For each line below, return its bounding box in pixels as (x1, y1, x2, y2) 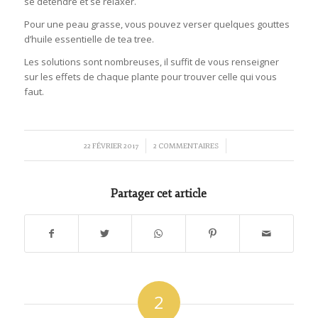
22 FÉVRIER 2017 (84, 141, 139, 151)
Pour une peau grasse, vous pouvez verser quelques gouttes (23, 18, 290, 31)
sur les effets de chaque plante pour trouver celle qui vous (23, 70, 277, 84)
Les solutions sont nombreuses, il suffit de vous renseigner (23, 55, 279, 69)
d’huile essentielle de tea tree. (23, 33, 154, 46)
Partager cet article (111, 187, 207, 202)
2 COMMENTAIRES (153, 141, 219, 151)
